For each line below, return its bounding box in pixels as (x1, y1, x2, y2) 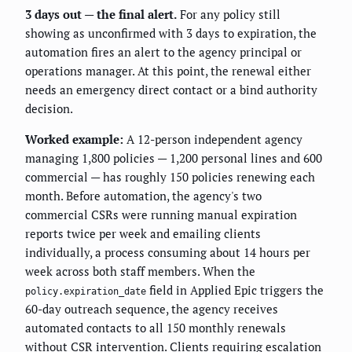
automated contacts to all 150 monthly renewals (25, 319, 286, 335)
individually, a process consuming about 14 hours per (25, 244, 310, 260)
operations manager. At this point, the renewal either (25, 62, 311, 79)
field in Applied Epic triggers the (146, 281, 324, 298)
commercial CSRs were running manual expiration (25, 206, 297, 222)
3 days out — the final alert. (25, 5, 177, 22)
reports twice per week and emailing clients (25, 225, 261, 241)
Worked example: (25, 130, 123, 147)
